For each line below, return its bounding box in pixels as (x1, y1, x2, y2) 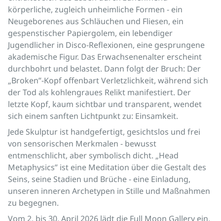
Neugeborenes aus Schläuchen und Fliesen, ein (8, 15, 184, 27)
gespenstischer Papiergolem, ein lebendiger (8, 27, 173, 38)
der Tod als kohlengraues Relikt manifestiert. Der (8, 86, 191, 98)
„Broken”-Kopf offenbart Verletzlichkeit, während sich (8, 74, 208, 86)
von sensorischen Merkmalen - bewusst (8, 138, 156, 149)
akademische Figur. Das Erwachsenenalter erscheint (8, 51, 202, 62)
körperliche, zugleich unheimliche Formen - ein (8, 3, 183, 15)
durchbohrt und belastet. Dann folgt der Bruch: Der (8, 63, 201, 74)
